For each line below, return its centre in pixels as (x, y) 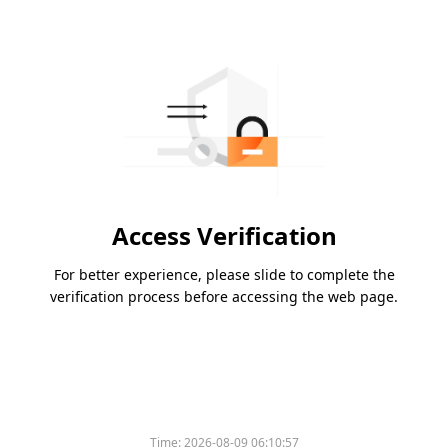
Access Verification (224, 236)
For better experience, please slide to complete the (224, 275)
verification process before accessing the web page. (224, 297)
